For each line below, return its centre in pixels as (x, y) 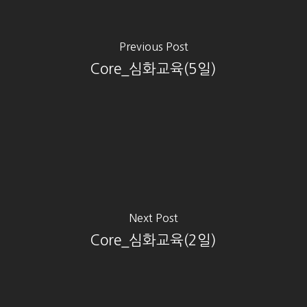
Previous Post (153, 47)
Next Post (153, 218)
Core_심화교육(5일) (153, 69)
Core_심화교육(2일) (153, 240)
